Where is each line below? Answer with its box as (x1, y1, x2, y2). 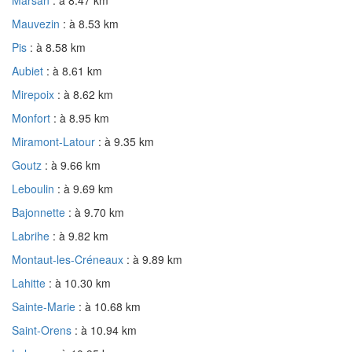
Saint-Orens (12, 322, 75, 339)
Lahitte (12, 275, 49, 291)
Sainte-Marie (12, 299, 79, 315)
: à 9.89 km (126, 251, 182, 268)
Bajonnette (12, 204, 68, 221)
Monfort (12, 110, 53, 126)
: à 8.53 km (63, 16, 119, 32)
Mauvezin (12, 16, 63, 32)
